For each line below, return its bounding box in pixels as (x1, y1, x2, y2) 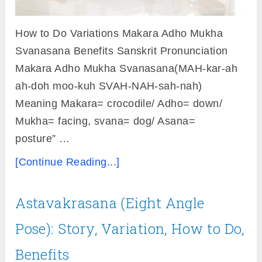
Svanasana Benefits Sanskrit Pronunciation (15, 44, 228, 57)
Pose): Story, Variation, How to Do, (15, 219, 245, 238)
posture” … (15, 132, 70, 144)
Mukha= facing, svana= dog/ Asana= (15, 115, 195, 127)
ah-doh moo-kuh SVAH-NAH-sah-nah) (15, 80, 202, 92)
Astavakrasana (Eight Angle (15, 193, 205, 212)
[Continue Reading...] (15, 156, 120, 168)
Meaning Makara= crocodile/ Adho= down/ (15, 97, 223, 109)
